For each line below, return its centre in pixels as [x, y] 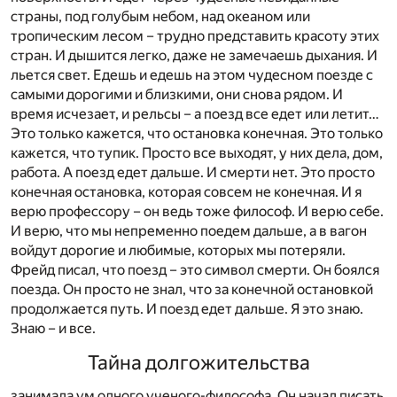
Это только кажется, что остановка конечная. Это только [197, 133]
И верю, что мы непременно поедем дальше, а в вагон [189, 230]
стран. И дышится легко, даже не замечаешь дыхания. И [194, 55]
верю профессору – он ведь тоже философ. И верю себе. [197, 211]
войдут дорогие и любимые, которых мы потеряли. [178, 250]
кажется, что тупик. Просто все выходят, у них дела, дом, [197, 152]
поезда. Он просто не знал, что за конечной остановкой [192, 289]
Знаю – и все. [53, 328]
